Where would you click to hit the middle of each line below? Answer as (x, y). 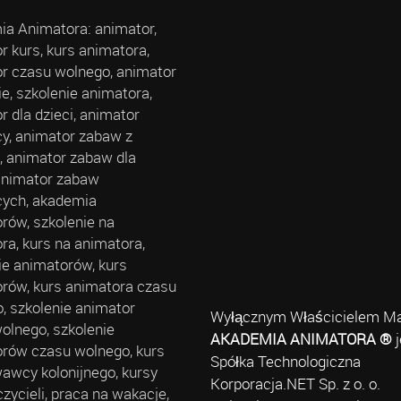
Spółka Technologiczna (285, 362)
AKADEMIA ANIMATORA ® (301, 339)
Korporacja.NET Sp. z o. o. (295, 384)
